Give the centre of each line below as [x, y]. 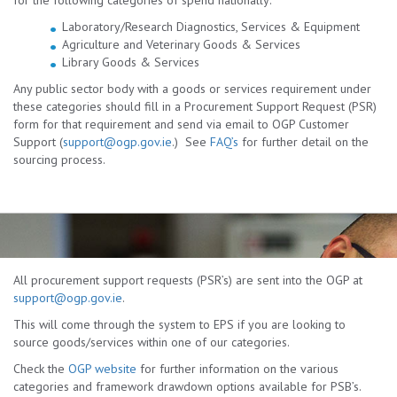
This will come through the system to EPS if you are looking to [179, 324]
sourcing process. [59, 160]
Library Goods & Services [131, 62]
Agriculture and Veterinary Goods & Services [181, 44]
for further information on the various [237, 369]
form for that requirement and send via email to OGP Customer [181, 124]
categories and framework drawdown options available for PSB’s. [187, 386]
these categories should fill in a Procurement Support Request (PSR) [195, 106]
